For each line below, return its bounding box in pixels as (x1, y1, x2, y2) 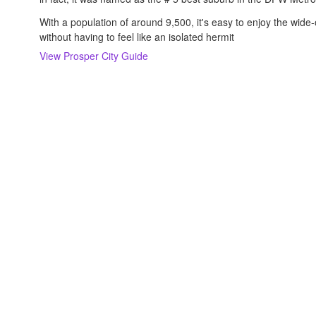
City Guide (102, 49, 148, 63)
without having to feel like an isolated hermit (39, 30, 234, 44)
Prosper (63, 49, 99, 63)
